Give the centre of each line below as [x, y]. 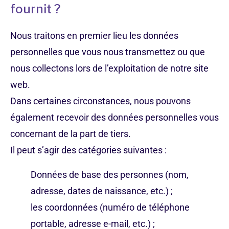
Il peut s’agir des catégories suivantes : [88, 150]
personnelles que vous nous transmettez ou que [108, 52]
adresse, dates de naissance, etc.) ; [102, 191]
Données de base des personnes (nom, [110, 175]
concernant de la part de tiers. [71, 134]
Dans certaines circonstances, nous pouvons [100, 101]
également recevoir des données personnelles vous [114, 117]
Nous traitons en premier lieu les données [94, 36]
